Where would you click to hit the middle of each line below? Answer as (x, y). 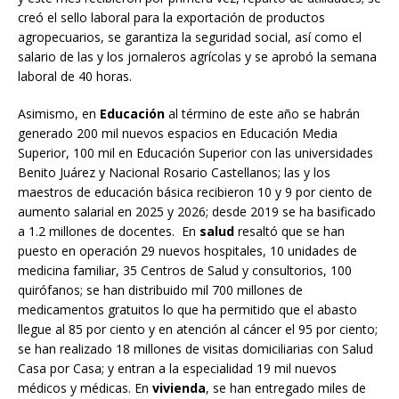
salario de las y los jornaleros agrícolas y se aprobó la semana (197, 56)
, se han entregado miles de (286, 387)
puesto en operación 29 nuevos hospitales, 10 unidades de (187, 250)
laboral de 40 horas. (75, 76)
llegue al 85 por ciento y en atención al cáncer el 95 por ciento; (198, 329)
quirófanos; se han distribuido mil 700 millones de (160, 289)
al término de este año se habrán (262, 113)
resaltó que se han (289, 231)
